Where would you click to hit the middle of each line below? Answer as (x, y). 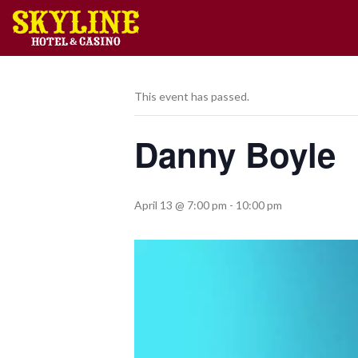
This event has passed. (192, 96)
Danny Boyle (235, 154)
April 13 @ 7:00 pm (181, 205)
